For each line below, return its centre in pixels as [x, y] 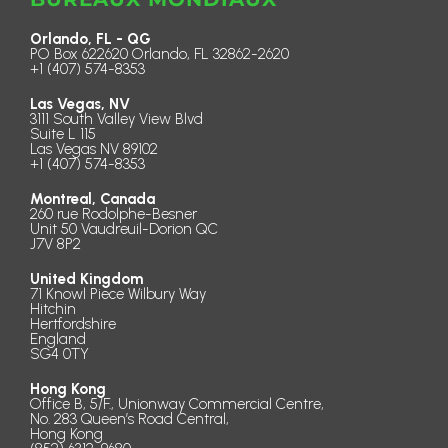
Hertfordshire [73, 323]
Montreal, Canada [92, 198]
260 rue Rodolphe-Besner [113, 213]
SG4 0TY [59, 353]
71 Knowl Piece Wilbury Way [118, 293]
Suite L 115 [63, 133]
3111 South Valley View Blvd [116, 118]
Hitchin [53, 308]
